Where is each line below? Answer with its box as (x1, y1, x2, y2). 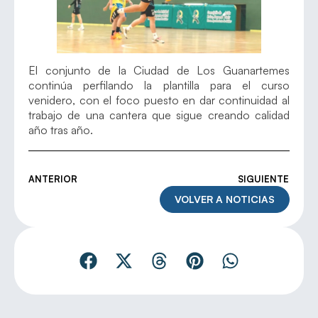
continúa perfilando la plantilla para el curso (28, 77, 290, 92)
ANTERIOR (28, 172, 77, 185)
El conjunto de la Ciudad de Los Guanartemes (28, 62, 290, 77)
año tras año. (28, 122, 93, 137)
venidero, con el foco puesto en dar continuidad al (28, 92, 290, 107)
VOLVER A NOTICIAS (175, 192, 275, 205)
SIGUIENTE (238, 172, 289, 185)
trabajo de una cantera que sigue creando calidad (28, 107, 290, 122)
